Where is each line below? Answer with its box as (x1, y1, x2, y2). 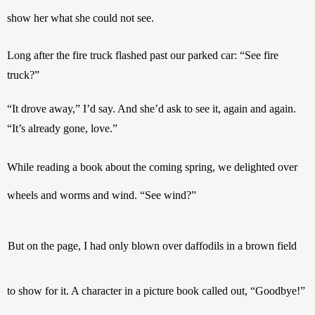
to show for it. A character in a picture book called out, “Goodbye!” (7, 284, 305, 297)
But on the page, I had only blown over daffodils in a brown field (8, 239, 297, 252)
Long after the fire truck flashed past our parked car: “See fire (7, 49, 278, 61)
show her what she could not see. (7, 11, 154, 24)
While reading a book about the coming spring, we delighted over (7, 160, 297, 173)
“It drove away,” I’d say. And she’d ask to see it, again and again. (7, 102, 296, 115)
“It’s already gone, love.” (7, 122, 117, 134)
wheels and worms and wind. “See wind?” (7, 188, 197, 201)
